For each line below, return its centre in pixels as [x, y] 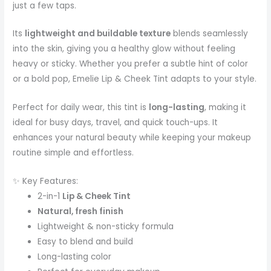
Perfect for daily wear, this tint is [81, 108]
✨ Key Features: [46, 181]
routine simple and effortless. [73, 153]
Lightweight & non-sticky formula [106, 227]
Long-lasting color [75, 257]
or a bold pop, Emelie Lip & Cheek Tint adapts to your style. [135, 79]
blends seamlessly [210, 34]
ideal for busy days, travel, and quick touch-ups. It [116, 123]
